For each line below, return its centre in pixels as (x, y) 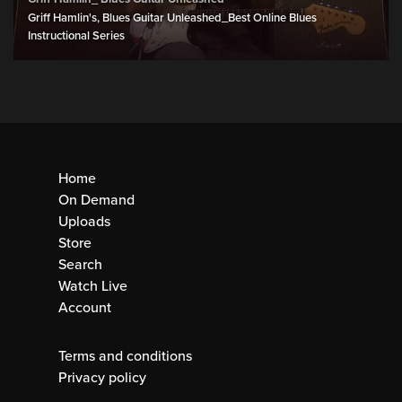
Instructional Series (76, 35)
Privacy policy (102, 377)
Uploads (84, 221)
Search (80, 264)
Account (85, 307)
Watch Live (93, 286)
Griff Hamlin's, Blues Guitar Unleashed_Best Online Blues (172, 17)
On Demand (96, 200)
